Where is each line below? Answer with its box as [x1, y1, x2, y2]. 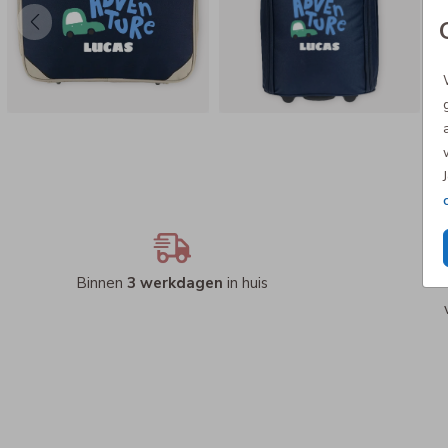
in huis [223, 273, 268, 294]
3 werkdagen [127, 273, 223, 294]
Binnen [76, 273, 127, 294]
